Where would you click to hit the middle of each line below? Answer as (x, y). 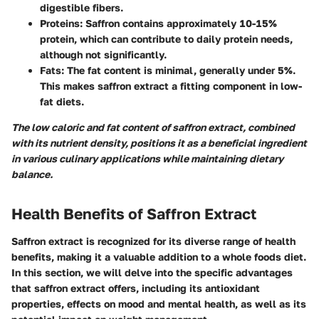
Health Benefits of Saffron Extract (134, 214)
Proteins (60, 23)
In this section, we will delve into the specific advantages (152, 272)
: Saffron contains (123, 23)
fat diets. (62, 102)
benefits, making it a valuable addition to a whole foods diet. (159, 256)
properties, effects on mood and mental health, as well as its (159, 303)
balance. (32, 174)
